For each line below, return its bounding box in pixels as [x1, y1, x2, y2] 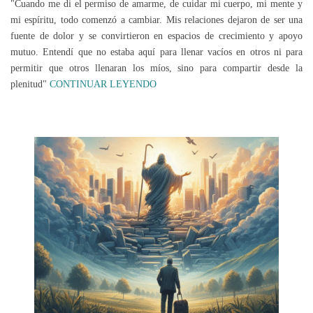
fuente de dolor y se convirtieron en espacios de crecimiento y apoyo [10, 30, 303, 42]
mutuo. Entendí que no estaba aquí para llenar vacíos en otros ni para [10, 46, 303, 58]
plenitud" [10, 78, 50, 90]
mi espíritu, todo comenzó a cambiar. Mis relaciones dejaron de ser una [10, 14, 303, 26]
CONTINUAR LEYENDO [50, 79, 156, 90]
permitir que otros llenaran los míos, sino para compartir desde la [10, 62, 303, 74]
